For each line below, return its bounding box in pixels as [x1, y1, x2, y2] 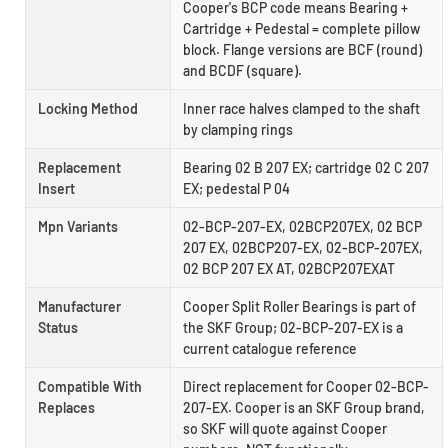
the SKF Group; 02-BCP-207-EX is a [183, 319, 403, 337]
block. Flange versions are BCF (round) [183, 41, 422, 59]
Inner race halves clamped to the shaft [183, 100, 420, 118]
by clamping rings [183, 121, 293, 139]
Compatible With [38, 378, 142, 396]
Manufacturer [38, 298, 121, 316]
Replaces [38, 399, 95, 417]
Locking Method [38, 100, 138, 118]
